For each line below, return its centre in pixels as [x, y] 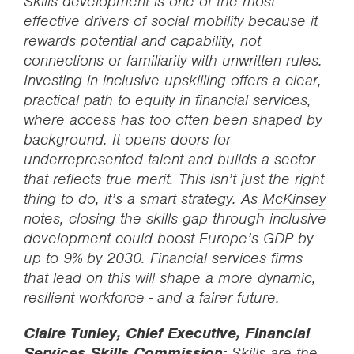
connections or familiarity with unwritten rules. [173, 60]
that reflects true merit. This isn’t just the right [174, 179]
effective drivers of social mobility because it [171, 21]
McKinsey [292, 199]
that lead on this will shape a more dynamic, [170, 278]
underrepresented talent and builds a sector [169, 159]
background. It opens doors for [127, 139]
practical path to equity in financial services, [168, 100]
